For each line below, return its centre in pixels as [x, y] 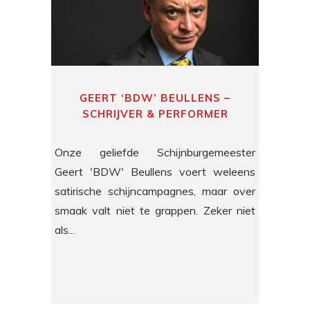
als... [65, 230]
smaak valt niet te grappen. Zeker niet [155, 211]
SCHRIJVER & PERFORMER [155, 114]
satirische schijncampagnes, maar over [155, 191]
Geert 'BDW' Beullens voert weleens [155, 172]
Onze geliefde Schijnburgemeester [155, 153]
